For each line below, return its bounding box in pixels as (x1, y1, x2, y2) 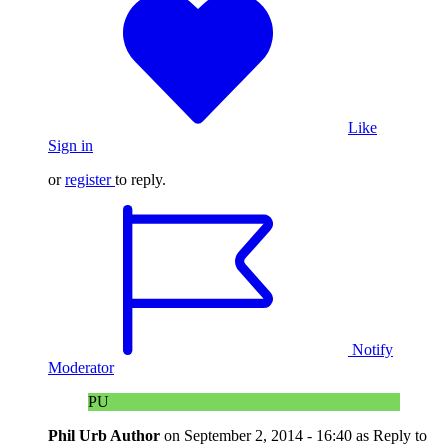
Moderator (48, 358, 114, 376)
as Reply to (356, 426, 427, 444)
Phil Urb (48, 426, 110, 444)
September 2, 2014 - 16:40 (184, 426, 352, 444)
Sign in (48, 136, 93, 154)
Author (110, 426, 160, 444)
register (65, 170, 111, 188)
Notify (352, 340, 393, 358)
